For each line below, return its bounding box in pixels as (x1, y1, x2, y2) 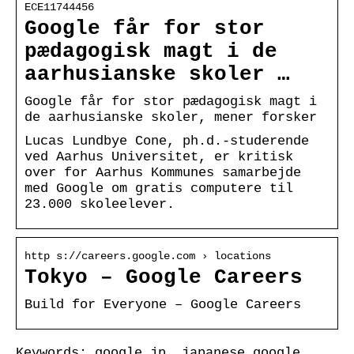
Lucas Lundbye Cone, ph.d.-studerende (24, 133, 309, 149)
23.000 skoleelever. (24, 196, 175, 212)
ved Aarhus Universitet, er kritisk (24, 149, 293, 164)
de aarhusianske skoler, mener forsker (24, 109, 317, 125)
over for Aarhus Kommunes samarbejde (24, 164, 301, 180)
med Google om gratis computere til (24, 180, 293, 196)
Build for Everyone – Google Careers (24, 296, 301, 312)
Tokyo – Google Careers (24, 265, 303, 289)
